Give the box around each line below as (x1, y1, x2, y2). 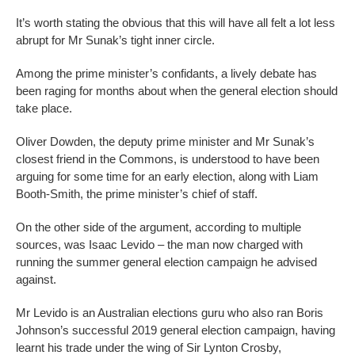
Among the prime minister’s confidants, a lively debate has (16, 67, 317, 81)
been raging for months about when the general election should (16, 84, 338, 98)
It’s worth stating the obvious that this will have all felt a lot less (16, 16, 335, 30)
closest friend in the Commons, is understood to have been (16, 152, 319, 166)
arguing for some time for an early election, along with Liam (16, 170, 319, 184)
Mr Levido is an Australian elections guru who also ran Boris (16, 306, 323, 320)
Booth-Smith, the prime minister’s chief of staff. (16, 187, 258, 201)
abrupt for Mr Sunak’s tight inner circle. (16, 33, 215, 48)
